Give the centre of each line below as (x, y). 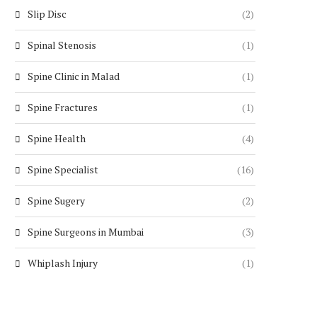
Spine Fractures (63, 107)
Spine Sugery (56, 200)
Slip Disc (47, 13)
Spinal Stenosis (62, 45)
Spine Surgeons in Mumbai (86, 231)
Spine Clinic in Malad (74, 76)
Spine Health (57, 138)
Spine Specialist (63, 169)
